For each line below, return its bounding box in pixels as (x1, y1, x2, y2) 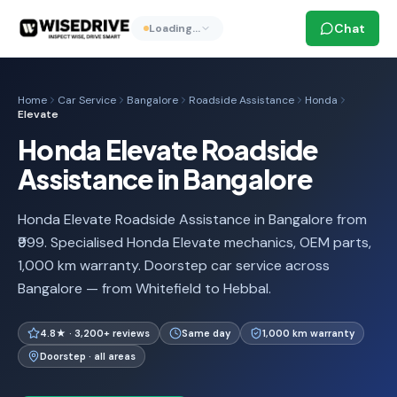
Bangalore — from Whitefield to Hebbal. (18, 279, 271, 298)
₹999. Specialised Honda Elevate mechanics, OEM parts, (18, 233, 371, 252)
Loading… (148, 21, 200, 35)
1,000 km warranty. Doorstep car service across (18, 256, 330, 275)
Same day (182, 327, 230, 339)
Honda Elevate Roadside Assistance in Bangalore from (18, 210, 367, 229)
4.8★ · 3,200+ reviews (40, 327, 150, 339)
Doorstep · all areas (40, 350, 136, 362)
